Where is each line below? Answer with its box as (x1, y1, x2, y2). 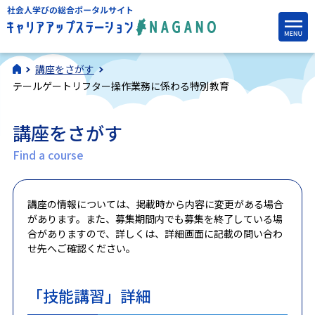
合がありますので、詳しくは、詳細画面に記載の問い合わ (27, 226, 283, 240)
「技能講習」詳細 (27, 284, 151, 307)
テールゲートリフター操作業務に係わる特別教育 (12, 79, 229, 93)
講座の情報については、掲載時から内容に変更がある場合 (27, 197, 283, 211)
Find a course (12, 146, 84, 163)
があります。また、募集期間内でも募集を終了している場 (27, 212, 283, 226)
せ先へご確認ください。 (27, 241, 136, 255)
